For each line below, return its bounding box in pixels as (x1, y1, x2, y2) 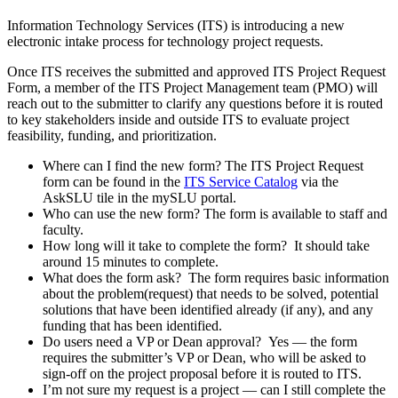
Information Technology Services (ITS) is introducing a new (7, 18, 345, 34)
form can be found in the (43, 174, 184, 190)
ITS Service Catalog (184, 174, 298, 190)
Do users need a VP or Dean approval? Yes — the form (43, 334, 357, 350)
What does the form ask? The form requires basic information (43, 270, 389, 286)
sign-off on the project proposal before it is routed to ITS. (43, 366, 362, 382)
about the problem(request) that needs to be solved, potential (43, 286, 378, 302)
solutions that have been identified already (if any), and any (43, 302, 373, 318)
